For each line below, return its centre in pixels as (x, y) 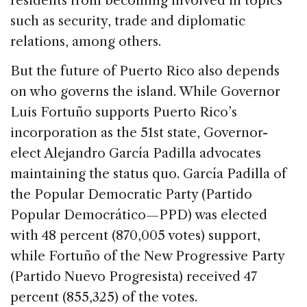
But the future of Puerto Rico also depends (145, 71)
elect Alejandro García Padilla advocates (136, 153)
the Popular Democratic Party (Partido (131, 194)
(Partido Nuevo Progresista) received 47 (134, 276)
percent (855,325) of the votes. (104, 297)
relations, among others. (86, 41)
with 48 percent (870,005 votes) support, (135, 235)
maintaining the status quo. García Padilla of (148, 173)
